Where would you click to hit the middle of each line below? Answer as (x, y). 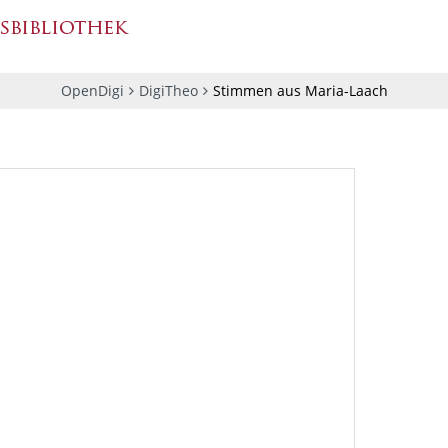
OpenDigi (92, 90)
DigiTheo (168, 90)
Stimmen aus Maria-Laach (300, 90)
